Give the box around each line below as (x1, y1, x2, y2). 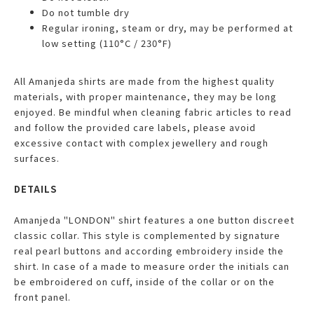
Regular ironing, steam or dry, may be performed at (42, 21, 293, 35)
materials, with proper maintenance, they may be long (14, 90, 277, 104)
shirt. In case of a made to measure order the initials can (14, 259, 289, 273)
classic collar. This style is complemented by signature (14, 228, 280, 243)
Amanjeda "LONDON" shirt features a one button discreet (14, 213, 294, 227)
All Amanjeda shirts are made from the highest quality (14, 74, 275, 88)
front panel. (14, 290, 74, 304)
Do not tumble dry (42, 6, 130, 20)
